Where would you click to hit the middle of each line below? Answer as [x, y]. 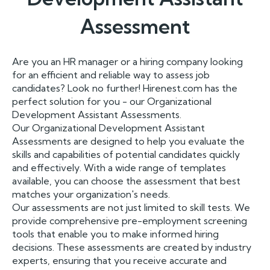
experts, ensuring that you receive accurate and [119, 260]
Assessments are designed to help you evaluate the [128, 141]
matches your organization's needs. [91, 194]
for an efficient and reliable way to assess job [111, 75]
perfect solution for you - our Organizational [112, 101]
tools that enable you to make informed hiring [115, 234]
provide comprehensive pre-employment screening [130, 221]
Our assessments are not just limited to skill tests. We [131, 207]
